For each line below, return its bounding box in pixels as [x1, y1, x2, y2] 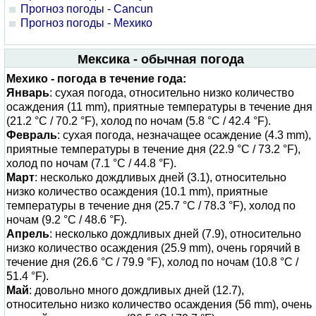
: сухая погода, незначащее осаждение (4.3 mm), [57, 129, 311, 141]
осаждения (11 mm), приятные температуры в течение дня [6, 101, 312, 113]
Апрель [6, 228, 49, 240]
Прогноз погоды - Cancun [20, 3, 153, 15]
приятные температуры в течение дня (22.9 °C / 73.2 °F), [6, 143, 300, 155]
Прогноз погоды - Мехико [20, 17, 152, 29]
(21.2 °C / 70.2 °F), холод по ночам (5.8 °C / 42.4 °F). [6, 115, 271, 127]
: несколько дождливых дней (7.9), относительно [49, 228, 301, 240]
